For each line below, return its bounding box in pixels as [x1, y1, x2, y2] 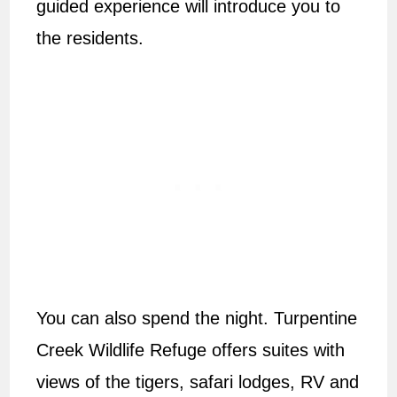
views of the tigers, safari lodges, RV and [36, 372, 360, 393]
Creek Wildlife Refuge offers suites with [36, 340, 346, 361]
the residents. [36, 28, 150, 49]
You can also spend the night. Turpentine [36, 308, 358, 329]
